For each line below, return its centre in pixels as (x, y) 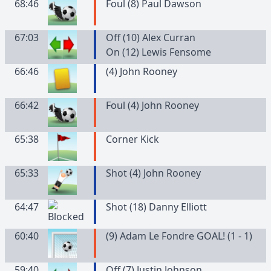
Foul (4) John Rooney (152, 105)
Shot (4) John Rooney (153, 173)
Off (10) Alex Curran (150, 38)
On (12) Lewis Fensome (158, 52)
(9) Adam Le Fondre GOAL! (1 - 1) (179, 236)
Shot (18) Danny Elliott (156, 207)
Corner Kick (132, 139)
